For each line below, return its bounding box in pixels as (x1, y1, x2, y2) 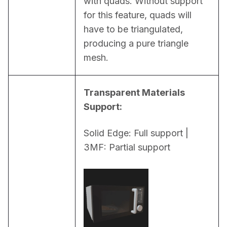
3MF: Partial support (84, 141, 170, 153)
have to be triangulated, (84, 23, 183, 34)
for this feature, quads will (84, 9, 192, 20)
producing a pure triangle (84, 37, 188, 49)
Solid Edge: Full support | (84, 127, 188, 138)
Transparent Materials (84, 87, 185, 98)
